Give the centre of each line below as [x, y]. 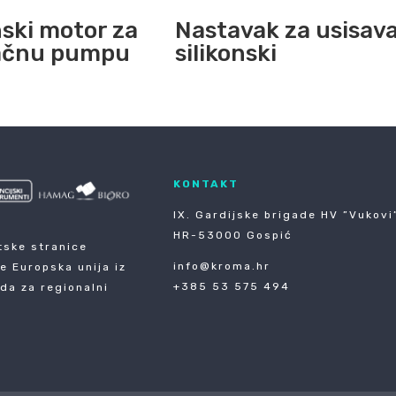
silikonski [226, 53]
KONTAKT [206, 183]
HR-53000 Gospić [233, 235]
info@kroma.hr [222, 266]
